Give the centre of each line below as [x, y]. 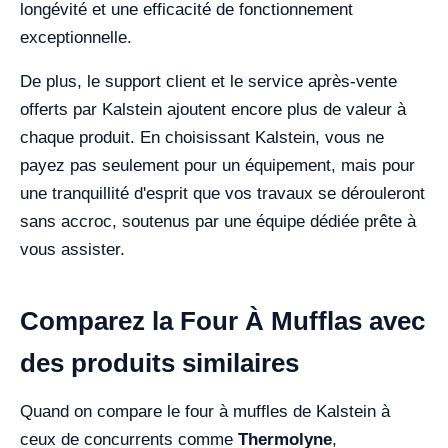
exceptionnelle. [76, 38]
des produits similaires [159, 363]
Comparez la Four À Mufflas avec [222, 321]
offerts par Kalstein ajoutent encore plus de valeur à [213, 110]
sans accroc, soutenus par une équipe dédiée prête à [218, 222]
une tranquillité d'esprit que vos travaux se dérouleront [222, 194]
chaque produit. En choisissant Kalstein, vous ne [202, 138]
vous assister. [72, 250]
